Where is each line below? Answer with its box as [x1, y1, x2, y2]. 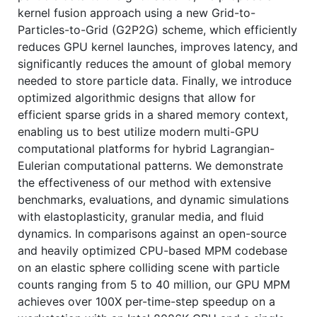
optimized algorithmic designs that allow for [18, 90, 255, 105]
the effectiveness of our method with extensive [18, 175, 271, 190]
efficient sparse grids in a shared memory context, [18, 107, 288, 122]
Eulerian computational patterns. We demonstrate [18, 158, 283, 173]
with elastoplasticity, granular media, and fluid [18, 209, 264, 224]
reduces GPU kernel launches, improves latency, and [18, 39, 298, 54]
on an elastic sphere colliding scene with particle [18, 260, 279, 275]
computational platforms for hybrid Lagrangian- [18, 141, 275, 156]
